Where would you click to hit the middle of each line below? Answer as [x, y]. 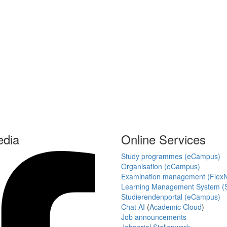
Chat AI [133, 207]
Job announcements [154, 217]
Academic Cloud [176, 207]
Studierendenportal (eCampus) [171, 197]
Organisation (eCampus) [161, 166]
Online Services [163, 139]
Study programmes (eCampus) [171, 156]
